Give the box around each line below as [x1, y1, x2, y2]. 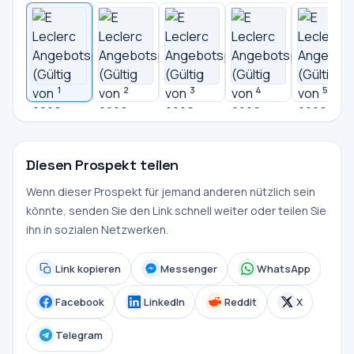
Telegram [55, 327, 103, 342]
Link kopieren [55, 261, 121, 276]
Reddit [224, 294, 257, 309]
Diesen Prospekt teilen [26, 156, 179, 174]
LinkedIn [144, 294, 185, 309]
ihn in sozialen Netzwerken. [26, 222, 168, 237]
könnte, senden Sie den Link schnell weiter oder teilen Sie [26, 203, 326, 218]
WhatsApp [257, 261, 311, 276]
